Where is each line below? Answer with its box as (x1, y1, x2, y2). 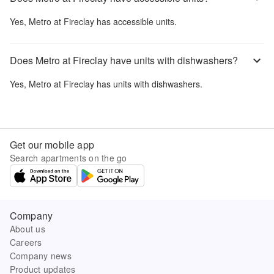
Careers (10, 235, 42, 248)
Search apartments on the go (10, 151, 127, 164)
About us (10, 222, 45, 235)
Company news (10, 249, 72, 262)
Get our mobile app (10, 137, 94, 152)
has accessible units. (94, 15, 177, 28)
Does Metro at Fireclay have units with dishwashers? (10, 53, 238, 68)
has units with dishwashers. (94, 77, 202, 90)
